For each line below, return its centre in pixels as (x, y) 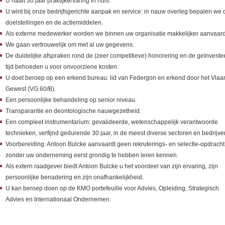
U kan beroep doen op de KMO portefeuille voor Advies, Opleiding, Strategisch (112, 189)
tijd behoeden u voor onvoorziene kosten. (62, 67)
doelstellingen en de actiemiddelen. (54, 23)
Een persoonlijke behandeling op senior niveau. (71, 100)
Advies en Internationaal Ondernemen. (58, 200)
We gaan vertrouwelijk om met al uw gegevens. (70, 45)
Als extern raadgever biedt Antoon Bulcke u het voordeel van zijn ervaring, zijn (111, 166)
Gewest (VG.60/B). (30, 89)
